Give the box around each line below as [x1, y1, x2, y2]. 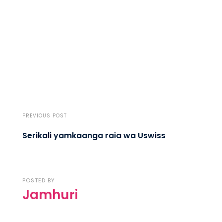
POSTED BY [22, 176, 55, 184]
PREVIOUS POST [22, 112, 67, 119]
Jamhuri [22, 186, 78, 204]
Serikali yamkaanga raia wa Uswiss [22, 130, 166, 141]
